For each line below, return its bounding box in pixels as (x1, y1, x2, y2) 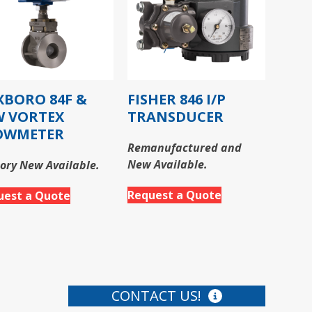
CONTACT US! (111, 286, 202, 306)
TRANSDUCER (127, 107, 224, 127)
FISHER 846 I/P (127, 90, 226, 109)
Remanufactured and (127, 140, 242, 156)
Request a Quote (127, 187, 222, 203)
